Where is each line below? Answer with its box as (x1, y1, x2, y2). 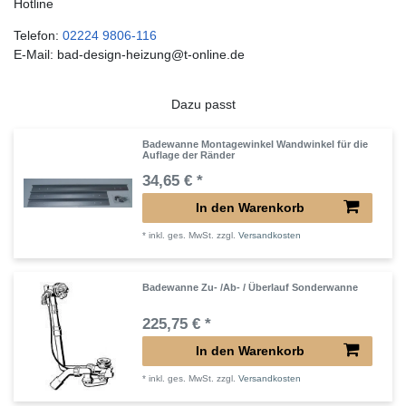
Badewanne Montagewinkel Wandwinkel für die (142, 139, 369, 150)
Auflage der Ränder (142, 150, 236, 161)
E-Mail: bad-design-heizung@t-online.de (14, 47, 245, 63)
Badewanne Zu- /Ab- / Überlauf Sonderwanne (142, 282, 359, 294)
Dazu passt (170, 97, 236, 112)
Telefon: (14, 28, 63, 43)
